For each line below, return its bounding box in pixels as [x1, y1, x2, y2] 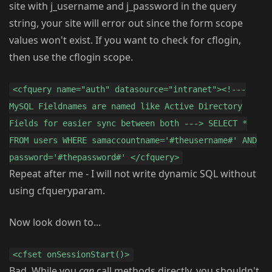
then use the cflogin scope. [9, 50, 133, 64]
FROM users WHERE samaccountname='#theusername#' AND [9, 135, 257, 146]
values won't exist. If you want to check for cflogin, [9, 33, 241, 47]
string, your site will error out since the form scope [9, 16, 243, 30]
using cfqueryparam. [9, 184, 105, 198]
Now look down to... [9, 216, 101, 229]
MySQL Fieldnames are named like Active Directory [9, 101, 242, 112]
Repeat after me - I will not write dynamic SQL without [9, 167, 256, 181]
